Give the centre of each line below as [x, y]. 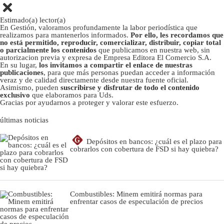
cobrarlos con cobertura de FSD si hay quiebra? [144, 149]
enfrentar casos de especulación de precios [136, 201]
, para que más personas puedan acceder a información [129, 72]
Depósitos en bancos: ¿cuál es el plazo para [154, 141]
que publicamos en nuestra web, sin [154, 50]
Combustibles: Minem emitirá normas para [136, 194]
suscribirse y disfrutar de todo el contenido [130, 87]
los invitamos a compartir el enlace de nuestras [116, 65]
